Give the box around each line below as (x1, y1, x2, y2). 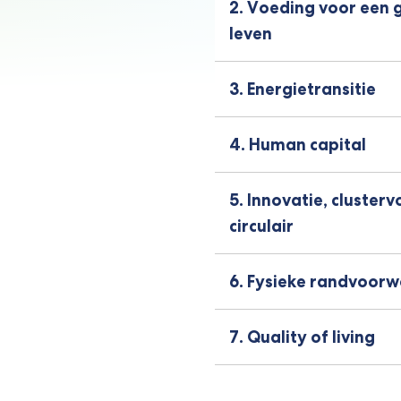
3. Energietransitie (229, 78, 376, 100)
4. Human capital (229, 133, 366, 156)
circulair (229, 215, 294, 237)
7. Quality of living (229, 326, 375, 348)
